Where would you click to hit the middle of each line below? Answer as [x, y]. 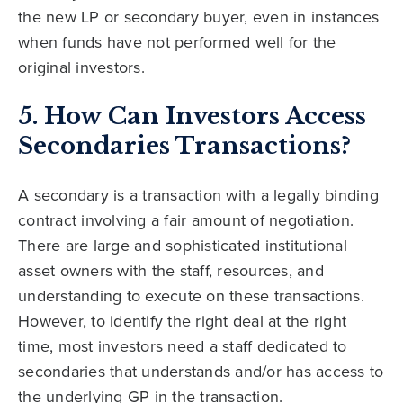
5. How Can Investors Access [192, 116]
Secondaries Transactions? [184, 146]
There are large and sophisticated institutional [183, 246]
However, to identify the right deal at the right [182, 322]
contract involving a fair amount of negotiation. [186, 221]
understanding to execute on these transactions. [191, 296]
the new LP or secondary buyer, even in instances [198, 18]
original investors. [81, 68]
